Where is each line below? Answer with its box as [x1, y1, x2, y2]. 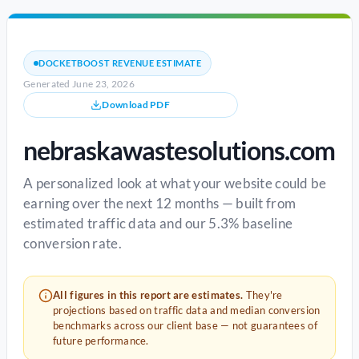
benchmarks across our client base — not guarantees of [53, 319, 317, 332]
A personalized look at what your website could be [23, 175, 327, 192]
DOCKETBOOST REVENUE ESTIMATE [38, 58, 202, 68]
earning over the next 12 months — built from [23, 195, 296, 212]
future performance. [53, 334, 149, 347]
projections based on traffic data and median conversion [53, 304, 321, 317]
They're [243, 288, 283, 301]
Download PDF [102, 99, 171, 111]
